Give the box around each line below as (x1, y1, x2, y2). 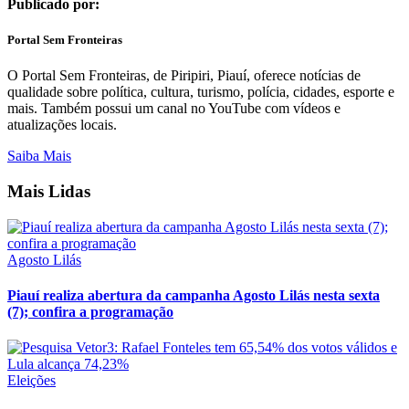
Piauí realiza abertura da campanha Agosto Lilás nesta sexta (7, 287, 380, 303)
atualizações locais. (7, 117, 117, 133)
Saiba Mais (7, 148, 71, 164)
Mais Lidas (7, 181, 90, 201)
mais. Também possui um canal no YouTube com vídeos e (7, 100, 341, 117)
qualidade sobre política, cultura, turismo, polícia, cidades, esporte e (7, 84, 394, 100)
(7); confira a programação (7, 303, 173, 320)
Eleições (7, 372, 56, 389)
